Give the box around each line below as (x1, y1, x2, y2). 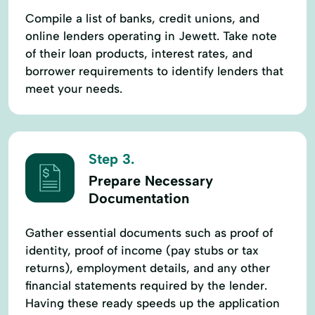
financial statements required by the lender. (25, 278, 267, 292)
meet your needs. (25, 81, 122, 96)
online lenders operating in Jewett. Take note (25, 28, 277, 43)
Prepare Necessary (89, 172, 213, 189)
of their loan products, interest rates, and (25, 46, 252, 60)
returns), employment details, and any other (25, 260, 270, 275)
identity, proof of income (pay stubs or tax (25, 243, 259, 257)
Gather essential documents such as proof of (25, 225, 273, 240)
